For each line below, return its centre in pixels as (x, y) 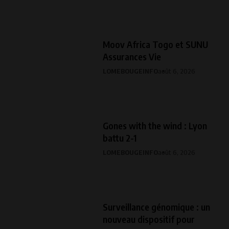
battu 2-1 (120, 138)
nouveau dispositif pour (149, 219)
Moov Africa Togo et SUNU (155, 44)
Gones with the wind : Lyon (155, 125)
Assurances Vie (132, 56)
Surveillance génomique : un (156, 207)
